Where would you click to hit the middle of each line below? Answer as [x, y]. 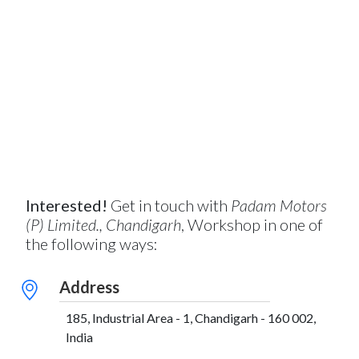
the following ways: [92, 244]
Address [89, 287]
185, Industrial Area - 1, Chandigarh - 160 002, [191, 318]
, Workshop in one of [252, 224]
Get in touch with [169, 205]
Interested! [67, 205]
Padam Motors [279, 205]
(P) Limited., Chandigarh [103, 224]
